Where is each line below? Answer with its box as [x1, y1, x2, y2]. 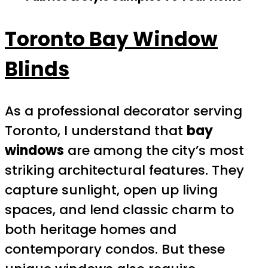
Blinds [5, 55, 69, 84]
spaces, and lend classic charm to [5, 200, 234, 219]
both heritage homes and [5, 220, 176, 239]
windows [5, 141, 64, 160]
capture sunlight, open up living [5, 180, 218, 199]
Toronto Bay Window [5, 25, 218, 54]
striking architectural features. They [5, 160, 244, 179]
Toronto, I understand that [5, 121, 187, 140]
